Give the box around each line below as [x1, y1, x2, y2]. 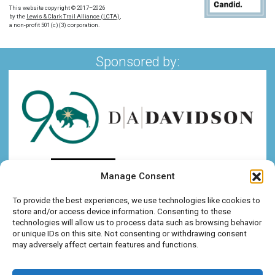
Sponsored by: [95, 53, 180, 70]
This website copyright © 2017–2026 [9, 4, 105, 12]
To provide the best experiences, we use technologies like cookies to [12, 195, 260, 205]
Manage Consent [100, 170, 175, 182]
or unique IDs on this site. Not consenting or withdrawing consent [12, 228, 247, 238]
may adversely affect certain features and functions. [12, 239, 198, 249]
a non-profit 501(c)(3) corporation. [9, 21, 100, 29]
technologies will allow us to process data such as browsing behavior [12, 217, 261, 227]
